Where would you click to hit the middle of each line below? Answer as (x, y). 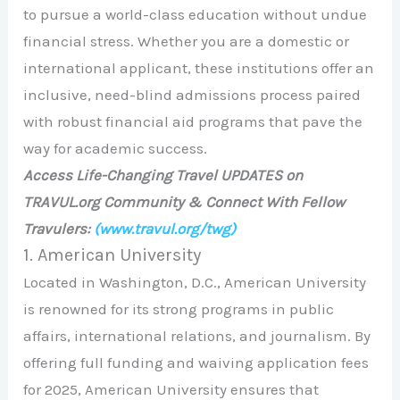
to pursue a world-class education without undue (196, 15)
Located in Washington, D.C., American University (195, 283)
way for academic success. (116, 149)
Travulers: (59, 229)
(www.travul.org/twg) (165, 229)
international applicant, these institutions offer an (199, 68)
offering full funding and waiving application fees (196, 363)
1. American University (112, 255)
